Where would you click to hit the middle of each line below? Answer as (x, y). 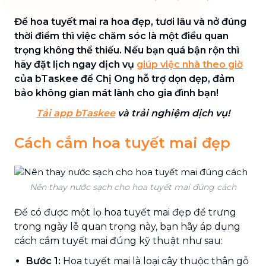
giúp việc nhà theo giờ (190, 64)
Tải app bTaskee (76, 113)
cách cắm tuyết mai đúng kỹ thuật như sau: (118, 240)
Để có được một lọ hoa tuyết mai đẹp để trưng (125, 212)
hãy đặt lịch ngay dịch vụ (75, 64)
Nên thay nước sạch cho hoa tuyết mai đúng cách (133, 187)
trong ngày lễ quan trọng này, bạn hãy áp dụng (127, 226)
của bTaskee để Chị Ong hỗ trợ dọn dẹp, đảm (124, 78)
